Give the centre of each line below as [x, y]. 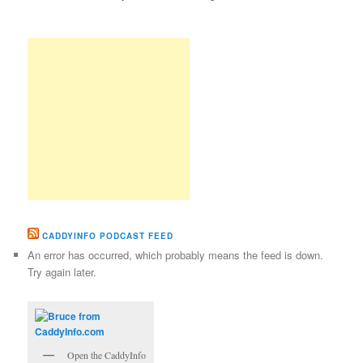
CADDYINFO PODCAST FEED [108, 235]
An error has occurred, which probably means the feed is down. [176, 254]
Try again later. [62, 271]
